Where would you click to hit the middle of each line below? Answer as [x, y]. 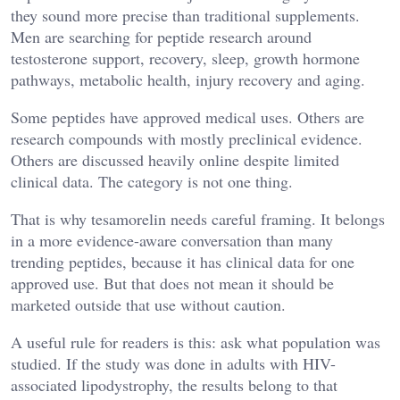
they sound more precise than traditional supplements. [185, 16]
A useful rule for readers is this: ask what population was [196, 342]
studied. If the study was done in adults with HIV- [173, 364]
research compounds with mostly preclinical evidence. [187, 139]
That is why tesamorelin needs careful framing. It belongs [198, 219]
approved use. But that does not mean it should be [172, 283]
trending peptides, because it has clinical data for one [183, 262]
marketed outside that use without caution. [148, 305]
